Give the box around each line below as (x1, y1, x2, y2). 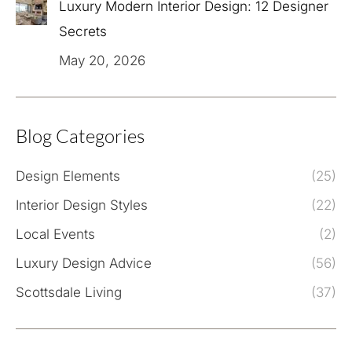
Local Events (16, 226, 95, 243)
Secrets (59, 24, 107, 40)
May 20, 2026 (59, 53, 145, 69)
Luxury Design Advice (16, 255, 152, 272)
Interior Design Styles (16, 197, 148, 214)
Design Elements (16, 168, 120, 185)
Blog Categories (16, 124, 145, 148)
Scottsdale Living (16, 284, 122, 301)
